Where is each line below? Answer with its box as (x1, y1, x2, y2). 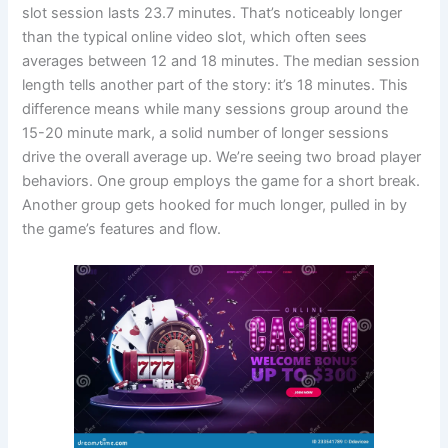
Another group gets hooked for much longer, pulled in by (22, 196, 408, 215)
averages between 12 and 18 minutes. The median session (22, 52, 421, 71)
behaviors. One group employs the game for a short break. (22, 172, 421, 191)
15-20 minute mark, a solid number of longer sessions (22, 124, 390, 143)
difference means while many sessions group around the (22, 100, 409, 119)
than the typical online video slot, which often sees (22, 28, 368, 47)
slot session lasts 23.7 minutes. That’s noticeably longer (22, 4, 403, 23)
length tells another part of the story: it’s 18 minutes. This (22, 76, 409, 95)
